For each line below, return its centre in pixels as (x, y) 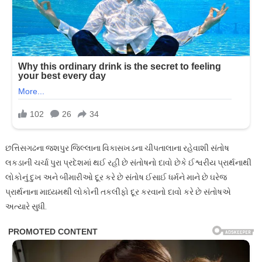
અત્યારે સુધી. (26, 206)
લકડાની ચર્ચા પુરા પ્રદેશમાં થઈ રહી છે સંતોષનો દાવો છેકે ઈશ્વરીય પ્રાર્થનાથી (128, 162)
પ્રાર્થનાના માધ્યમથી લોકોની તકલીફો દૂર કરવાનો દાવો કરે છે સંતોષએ (118, 192)
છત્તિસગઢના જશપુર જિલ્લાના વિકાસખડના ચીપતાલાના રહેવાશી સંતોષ (117, 148)
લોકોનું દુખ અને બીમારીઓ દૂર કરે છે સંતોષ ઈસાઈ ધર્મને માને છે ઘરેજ (116, 177)
